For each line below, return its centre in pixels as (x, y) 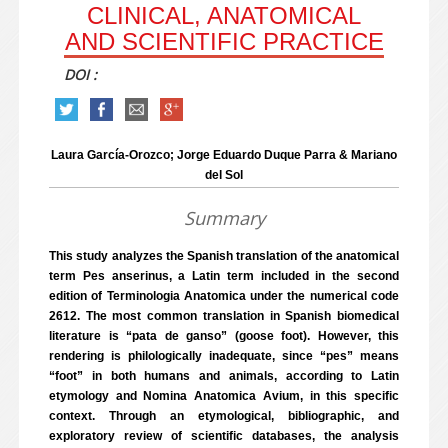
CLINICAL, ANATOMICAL (224, 15)
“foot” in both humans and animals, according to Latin (224, 376)
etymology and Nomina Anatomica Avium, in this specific (224, 396)
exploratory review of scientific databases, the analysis (224, 436)
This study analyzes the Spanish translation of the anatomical (224, 256)
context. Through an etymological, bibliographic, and (224, 416)
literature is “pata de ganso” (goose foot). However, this (224, 336)
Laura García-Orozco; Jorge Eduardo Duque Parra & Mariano (224, 155)
